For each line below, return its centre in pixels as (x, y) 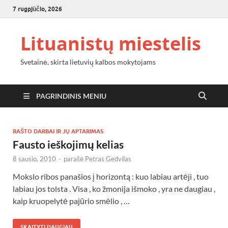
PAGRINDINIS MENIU (71, 96)
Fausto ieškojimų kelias (68, 144)
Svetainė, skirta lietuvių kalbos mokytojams (88, 62)
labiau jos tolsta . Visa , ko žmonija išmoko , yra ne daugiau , (114, 189)
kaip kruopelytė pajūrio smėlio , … (71, 201)
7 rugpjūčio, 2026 (37, 9)
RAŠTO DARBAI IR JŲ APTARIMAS (58, 131)
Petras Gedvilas (108, 159)
